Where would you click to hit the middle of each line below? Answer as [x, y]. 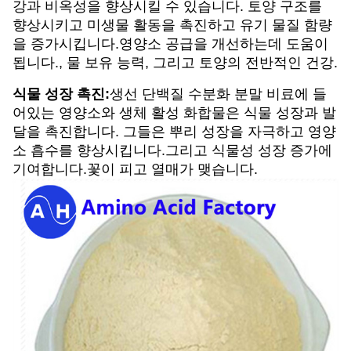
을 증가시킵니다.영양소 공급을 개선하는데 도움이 [170, 44]
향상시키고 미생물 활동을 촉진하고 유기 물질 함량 [172, 25]
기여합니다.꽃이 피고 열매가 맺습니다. [135, 169]
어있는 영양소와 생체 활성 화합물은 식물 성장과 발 [174, 113]
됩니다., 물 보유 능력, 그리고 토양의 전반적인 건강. [175, 63]
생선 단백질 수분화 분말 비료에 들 [218, 94]
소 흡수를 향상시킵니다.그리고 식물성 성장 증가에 [172, 150]
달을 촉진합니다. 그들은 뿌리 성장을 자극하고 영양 [174, 132]
